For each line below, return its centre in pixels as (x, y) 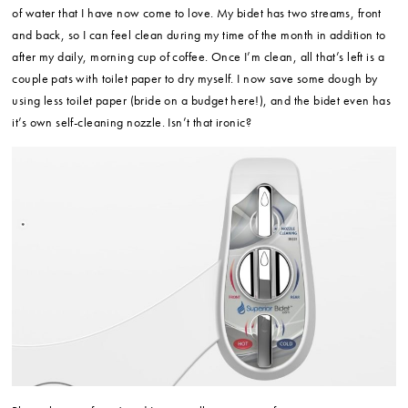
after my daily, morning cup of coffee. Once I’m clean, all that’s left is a (198, 56)
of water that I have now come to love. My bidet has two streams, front (197, 12)
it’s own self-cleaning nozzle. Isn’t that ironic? (132, 122)
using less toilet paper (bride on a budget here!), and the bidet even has (202, 100)
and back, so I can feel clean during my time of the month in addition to (199, 34)
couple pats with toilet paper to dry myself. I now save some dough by (195, 78)
